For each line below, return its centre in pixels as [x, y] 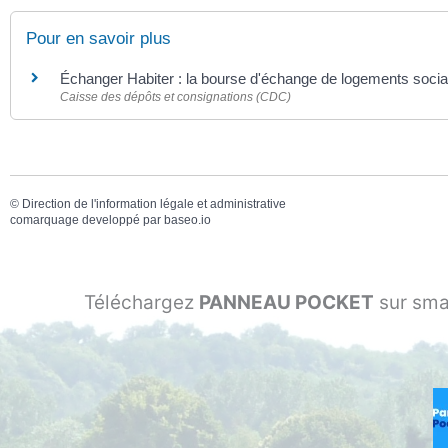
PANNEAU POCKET [286, 303]
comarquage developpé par [87, 220]
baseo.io [187, 220]
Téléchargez [141, 303]
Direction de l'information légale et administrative [154, 204]
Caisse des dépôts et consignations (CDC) [175, 96]
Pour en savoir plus [98, 38]
